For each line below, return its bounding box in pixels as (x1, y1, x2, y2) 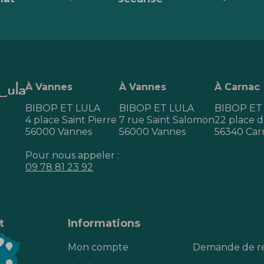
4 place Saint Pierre (25, 114, 117, 126)
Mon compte (67, 241, 128, 253)
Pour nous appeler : (25, 149, 119, 161)
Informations (67, 216, 140, 230)
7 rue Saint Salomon (119, 114, 214, 126)
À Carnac (214, 81, 260, 93)
